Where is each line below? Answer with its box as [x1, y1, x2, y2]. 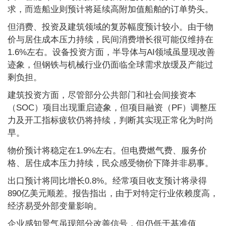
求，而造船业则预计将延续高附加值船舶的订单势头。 [8, 5, 213, 14]
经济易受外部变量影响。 [8, 201, 102, 211]
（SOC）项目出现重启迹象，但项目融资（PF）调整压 [8, 103, 216, 112]
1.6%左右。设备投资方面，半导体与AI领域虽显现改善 [8, 47, 215, 57]
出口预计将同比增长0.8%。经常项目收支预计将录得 [8, 176, 207, 186]
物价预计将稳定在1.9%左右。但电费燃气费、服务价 [8, 146, 207, 155]
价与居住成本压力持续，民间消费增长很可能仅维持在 [8, 35, 213, 44]
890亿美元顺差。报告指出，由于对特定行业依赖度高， [8, 189, 218, 198]
